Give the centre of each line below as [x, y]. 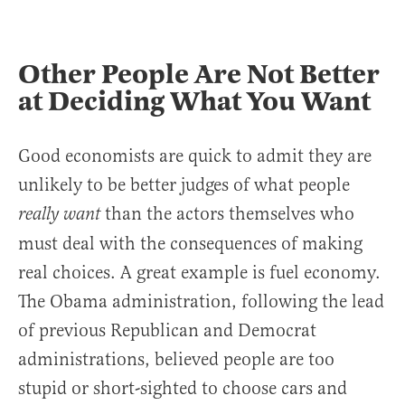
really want [61, 215]
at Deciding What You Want [194, 102]
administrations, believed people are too [176, 360]
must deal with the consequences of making [190, 244]
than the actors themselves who [230, 214]
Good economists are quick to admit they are [195, 156]
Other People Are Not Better [199, 75]
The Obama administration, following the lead [201, 302]
